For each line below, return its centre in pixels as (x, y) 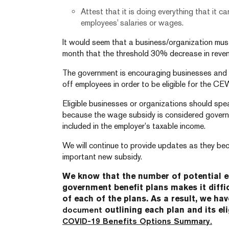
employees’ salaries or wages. (132, 23)
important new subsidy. (102, 157)
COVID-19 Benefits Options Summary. (137, 221)
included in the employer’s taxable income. (134, 126)
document (82, 210)
